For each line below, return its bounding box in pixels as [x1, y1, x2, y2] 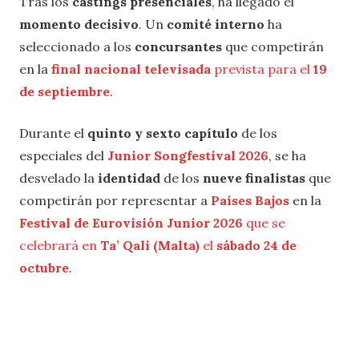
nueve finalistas [203, 170, 309, 187]
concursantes [135, 38, 222, 55]
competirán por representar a [19, 192, 211, 209]
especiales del [19, 147, 107, 164]
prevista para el [211, 61, 313, 78]
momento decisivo [19, 16, 139, 33]
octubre [19, 260, 69, 276]
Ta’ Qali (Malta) [100, 237, 203, 254]
